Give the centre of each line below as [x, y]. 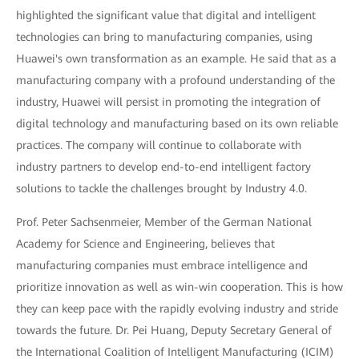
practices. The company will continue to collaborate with [159, 145]
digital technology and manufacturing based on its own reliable [177, 124]
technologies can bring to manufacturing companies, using [164, 37]
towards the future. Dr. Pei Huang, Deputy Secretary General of [174, 331]
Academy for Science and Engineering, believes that [145, 244]
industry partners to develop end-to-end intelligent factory [163, 167]
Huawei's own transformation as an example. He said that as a [176, 59]
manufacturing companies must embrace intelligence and [162, 266]
